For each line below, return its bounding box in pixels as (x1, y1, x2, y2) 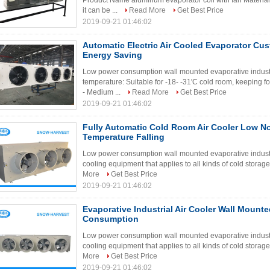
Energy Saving (83, 50, 142, 60)
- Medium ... (83, 88, 122, 96)
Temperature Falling (83, 132, 165, 142)
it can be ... (83, 6, 119, 14)
